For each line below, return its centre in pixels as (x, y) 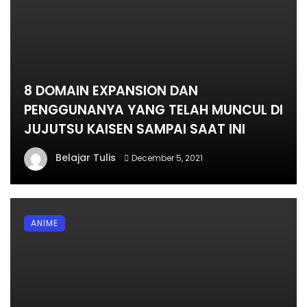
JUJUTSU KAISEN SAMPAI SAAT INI (135, 129)
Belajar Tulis (86, 157)
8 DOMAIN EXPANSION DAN (111, 90)
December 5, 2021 (167, 158)
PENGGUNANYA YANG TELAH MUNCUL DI (153, 110)
